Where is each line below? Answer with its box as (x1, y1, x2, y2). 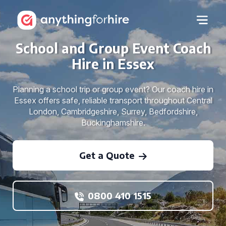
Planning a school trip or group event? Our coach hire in (13, 84, 213, 94)
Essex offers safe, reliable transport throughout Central (14, 95, 212, 105)
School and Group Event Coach (15, 40, 211, 56)
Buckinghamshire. (81, 118, 145, 128)
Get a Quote (79, 149, 135, 161)
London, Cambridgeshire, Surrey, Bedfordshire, (28, 106, 198, 117)
